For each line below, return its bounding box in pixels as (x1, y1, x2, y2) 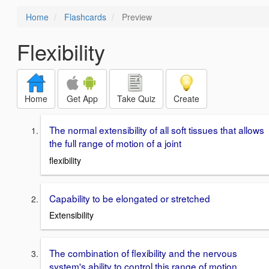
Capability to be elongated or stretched (49, 191, 210, 205)
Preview (119, 11, 152, 23)
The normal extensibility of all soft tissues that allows (49, 123, 264, 136)
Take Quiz (117, 92, 156, 104)
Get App (67, 92, 98, 104)
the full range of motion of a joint (49, 136, 181, 150)
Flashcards (64, 11, 106, 23)
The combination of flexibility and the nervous (49, 246, 237, 260)
